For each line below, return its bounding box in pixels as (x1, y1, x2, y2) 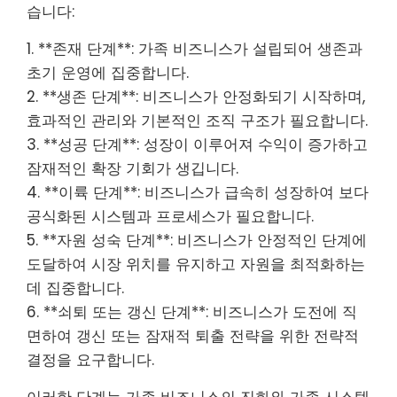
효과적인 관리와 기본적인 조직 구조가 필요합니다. (27, 109, 368, 131)
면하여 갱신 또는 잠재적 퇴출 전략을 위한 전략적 (27, 324, 359, 346)
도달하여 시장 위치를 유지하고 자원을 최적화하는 (27, 253, 365, 275)
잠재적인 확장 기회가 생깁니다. (27, 157, 238, 179)
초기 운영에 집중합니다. (27, 61, 189, 83)
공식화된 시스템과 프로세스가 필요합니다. (27, 205, 314, 227)
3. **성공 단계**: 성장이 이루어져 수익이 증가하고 (27, 133, 368, 155)
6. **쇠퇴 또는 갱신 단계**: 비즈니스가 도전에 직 (27, 300, 357, 323)
